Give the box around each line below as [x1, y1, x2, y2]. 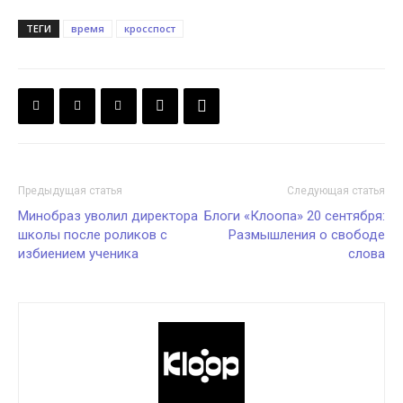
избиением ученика [18, 245, 139, 262]
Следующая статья [287, 184, 385, 197]
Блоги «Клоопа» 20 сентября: [204, 207, 385, 224]
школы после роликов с [18, 226, 167, 243]
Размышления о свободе [228, 226, 385, 243]
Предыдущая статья [18, 184, 122, 197]
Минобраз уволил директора [18, 207, 198, 224]
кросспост [124, 21, 175, 35]
